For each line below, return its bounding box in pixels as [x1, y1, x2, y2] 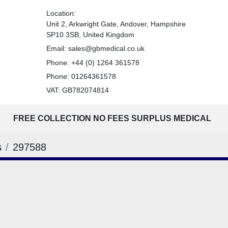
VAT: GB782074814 [46, 86, 109, 95]
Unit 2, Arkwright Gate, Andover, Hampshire [46, 20, 186, 28]
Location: [46, 9, 76, 17]
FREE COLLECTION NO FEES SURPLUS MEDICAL [18, 114, 211, 123]
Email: [46, 44, 66, 53]
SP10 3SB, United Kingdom [46, 31, 134, 39]
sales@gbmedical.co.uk [68, 44, 145, 53]
